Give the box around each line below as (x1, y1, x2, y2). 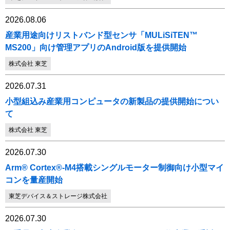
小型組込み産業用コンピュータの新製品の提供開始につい (5, 97, 219, 106)
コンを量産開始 (5, 176, 63, 184)
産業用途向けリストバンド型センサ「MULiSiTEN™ (5, 31, 198, 40)
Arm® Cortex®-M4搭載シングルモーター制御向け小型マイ (5, 163, 224, 172)
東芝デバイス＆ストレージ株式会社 (9, 193, 107, 200)
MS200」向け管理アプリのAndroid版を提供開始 (5, 43, 186, 52)
